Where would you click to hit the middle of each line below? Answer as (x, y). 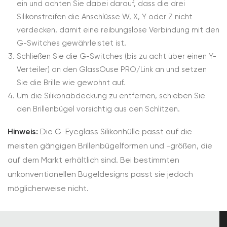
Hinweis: (24, 131)
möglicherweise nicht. (48, 188)
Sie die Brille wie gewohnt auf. (71, 83)
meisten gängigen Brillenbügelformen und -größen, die (110, 146)
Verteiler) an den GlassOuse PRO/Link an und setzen (112, 69)
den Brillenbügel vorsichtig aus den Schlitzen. (98, 109)
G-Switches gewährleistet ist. (71, 43)
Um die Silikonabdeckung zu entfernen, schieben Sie (111, 96)
